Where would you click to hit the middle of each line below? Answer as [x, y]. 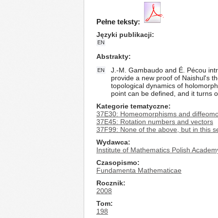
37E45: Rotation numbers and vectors [155, 122]
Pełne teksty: [118, 22]
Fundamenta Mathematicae [139, 170]
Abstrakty [112, 56]
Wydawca [112, 142]
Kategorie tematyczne [132, 106]
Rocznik [110, 183]
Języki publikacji [124, 35]
